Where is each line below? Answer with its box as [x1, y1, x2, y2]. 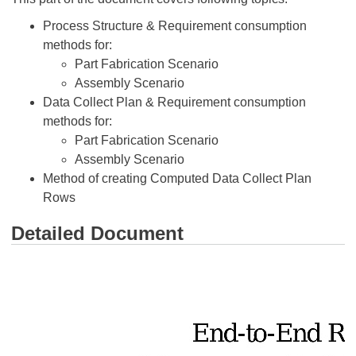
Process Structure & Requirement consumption [43, 19, 307, 33]
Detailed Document [11, 222, 184, 244]
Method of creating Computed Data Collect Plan [43, 172, 311, 185]
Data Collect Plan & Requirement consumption [43, 95, 306, 109]
